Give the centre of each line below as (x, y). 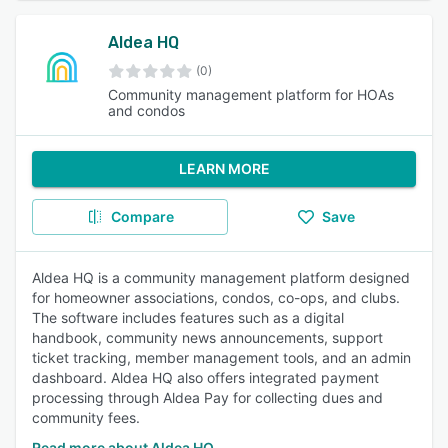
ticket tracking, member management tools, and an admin (221, 357)
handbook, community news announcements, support (207, 337)
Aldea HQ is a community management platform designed (221, 277)
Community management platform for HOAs (251, 94)
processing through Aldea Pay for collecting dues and (207, 397)
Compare (142, 216)
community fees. (86, 417)
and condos (147, 110)
